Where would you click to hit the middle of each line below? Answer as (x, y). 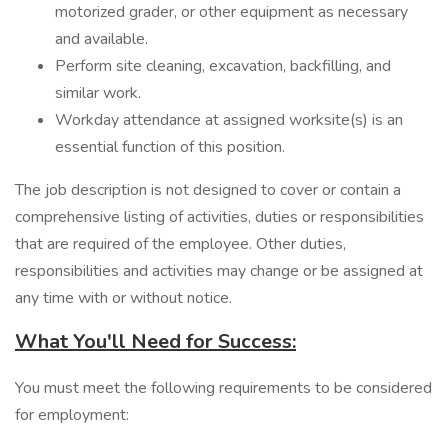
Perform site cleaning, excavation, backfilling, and (223, 66)
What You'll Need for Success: (155, 341)
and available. (101, 39)
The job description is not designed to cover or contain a (208, 190)
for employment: (74, 415)
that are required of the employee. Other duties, (180, 244)
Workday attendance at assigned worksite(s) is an (229, 120)
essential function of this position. (170, 147)
